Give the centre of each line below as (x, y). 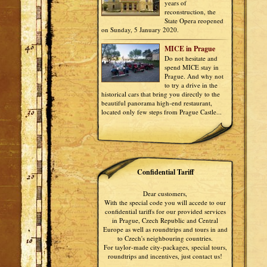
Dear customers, (165, 193)
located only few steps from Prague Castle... (162, 112)
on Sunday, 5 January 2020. (140, 30)
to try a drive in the (191, 85)
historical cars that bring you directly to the (161, 94)
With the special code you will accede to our (165, 202)
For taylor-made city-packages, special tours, (165, 247)
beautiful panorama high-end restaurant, (157, 103)
